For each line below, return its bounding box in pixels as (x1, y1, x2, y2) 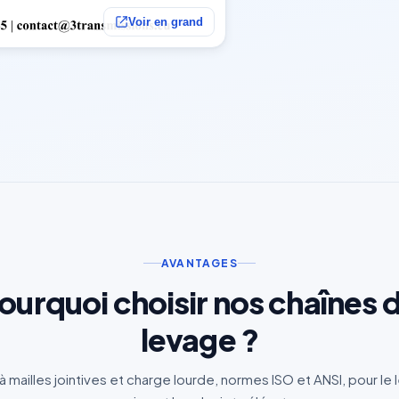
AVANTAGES (161, 256, 238, 271)
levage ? (140, 321, 259, 360)
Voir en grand (127, 15, 203, 28)
